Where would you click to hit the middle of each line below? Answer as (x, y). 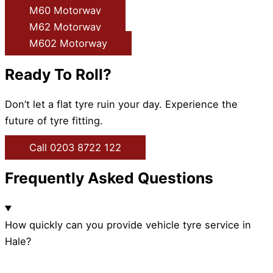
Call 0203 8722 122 (75, 147)
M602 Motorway (68, 44)
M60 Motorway (65, 11)
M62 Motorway (65, 27)
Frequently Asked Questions (109, 178)
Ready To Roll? (58, 74)
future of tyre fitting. (54, 121)
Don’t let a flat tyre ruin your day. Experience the (121, 105)
